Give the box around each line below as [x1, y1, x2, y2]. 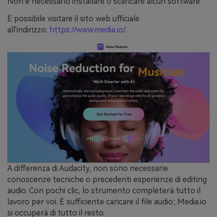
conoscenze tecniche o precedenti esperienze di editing [7, 175, 207, 185]
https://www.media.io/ [49, 25, 125, 34]
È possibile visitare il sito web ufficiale [7, 14, 139, 23]
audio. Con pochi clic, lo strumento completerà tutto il [7, 186, 201, 196]
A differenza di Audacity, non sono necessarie [7, 164, 168, 173]
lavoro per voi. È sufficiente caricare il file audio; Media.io [7, 197, 206, 207]
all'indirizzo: [7, 25, 47, 34]
